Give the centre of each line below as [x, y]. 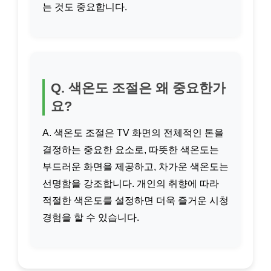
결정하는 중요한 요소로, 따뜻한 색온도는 [131, 150]
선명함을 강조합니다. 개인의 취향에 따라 [131, 184]
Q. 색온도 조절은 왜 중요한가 [138, 88]
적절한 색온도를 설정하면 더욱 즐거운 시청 [135, 201]
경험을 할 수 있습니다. [91, 217]
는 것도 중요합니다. [85, 7]
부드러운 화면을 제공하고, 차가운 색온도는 [135, 167]
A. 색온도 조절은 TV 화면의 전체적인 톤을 [133, 133]
